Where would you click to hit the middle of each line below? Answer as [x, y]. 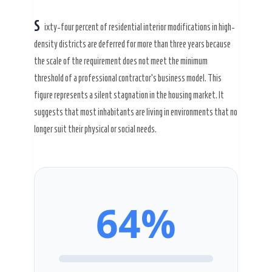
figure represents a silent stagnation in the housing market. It [129, 95]
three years [187, 44]
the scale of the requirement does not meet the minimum [121, 61]
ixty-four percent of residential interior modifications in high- [140, 27]
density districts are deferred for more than [102, 44]
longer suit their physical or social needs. [95, 129]
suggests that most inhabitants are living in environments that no [136, 112]
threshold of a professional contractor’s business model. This [128, 78]
